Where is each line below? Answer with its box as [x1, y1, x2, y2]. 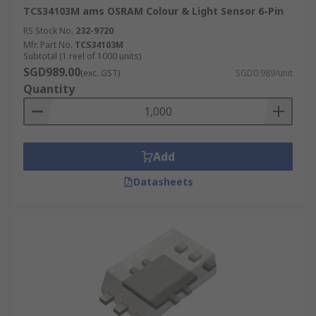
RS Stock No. [23, 25, 73, 37]
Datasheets [133, 175, 193, 188]
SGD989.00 [23, 64, 80, 80]
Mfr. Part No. [23, 39, 73, 51]
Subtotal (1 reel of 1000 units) [23, 50, 141, 62]
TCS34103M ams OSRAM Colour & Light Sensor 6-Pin [23, 4, 284, 18]
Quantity [23, 81, 75, 97]
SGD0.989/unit [236, 67, 293, 79]
